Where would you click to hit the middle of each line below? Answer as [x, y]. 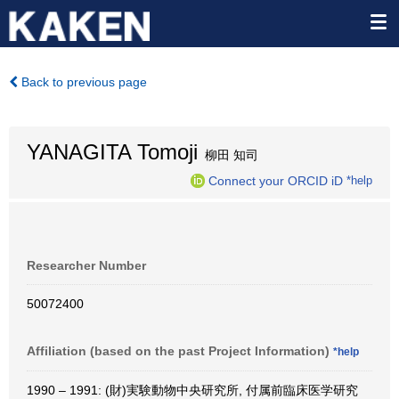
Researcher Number [86, 265]
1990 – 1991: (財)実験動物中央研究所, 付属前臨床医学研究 [192, 390]
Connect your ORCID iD [276, 180]
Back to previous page [82, 82]
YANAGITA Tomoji [112, 152]
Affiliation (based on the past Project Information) [180, 351]
